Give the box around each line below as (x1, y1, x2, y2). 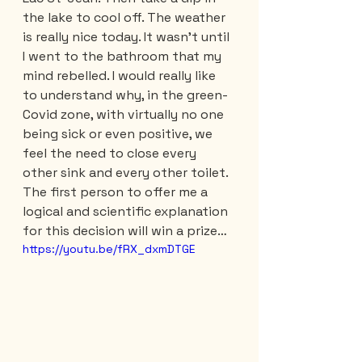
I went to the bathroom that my (23, 47, 225, 65)
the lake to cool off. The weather (23, 8, 229, 26)
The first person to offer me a (23, 183, 211, 200)
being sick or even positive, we (23, 124, 216, 142)
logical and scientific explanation (23, 202, 231, 220)
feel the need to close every (23, 144, 200, 162)
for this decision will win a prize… (23, 221, 227, 239)
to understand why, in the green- (23, 86, 228, 103)
